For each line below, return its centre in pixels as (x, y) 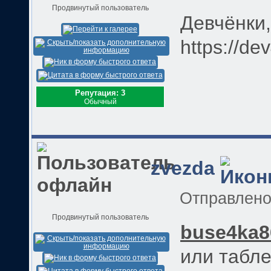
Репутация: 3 (100, 93)
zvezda (183, 168)
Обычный (100, 101)
